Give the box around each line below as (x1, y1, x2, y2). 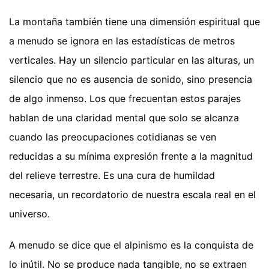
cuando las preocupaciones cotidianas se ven (9, 130, 216, 143)
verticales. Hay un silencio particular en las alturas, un (9, 53, 254, 66)
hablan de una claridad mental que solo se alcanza (9, 111, 239, 124)
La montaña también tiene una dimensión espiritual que (9, 15, 260, 28)
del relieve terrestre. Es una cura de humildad (9, 169, 215, 181)
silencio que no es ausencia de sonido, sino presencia (9, 73, 252, 85)
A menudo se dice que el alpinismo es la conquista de (9, 238, 253, 251)
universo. (9, 207, 50, 220)
